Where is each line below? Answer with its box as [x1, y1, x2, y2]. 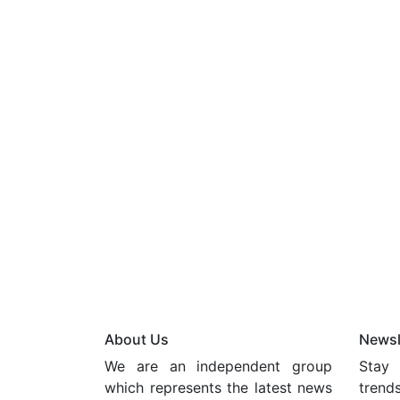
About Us [104, 330, 169, 348]
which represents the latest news [104, 379, 332, 396]
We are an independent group [104, 357, 332, 375]
